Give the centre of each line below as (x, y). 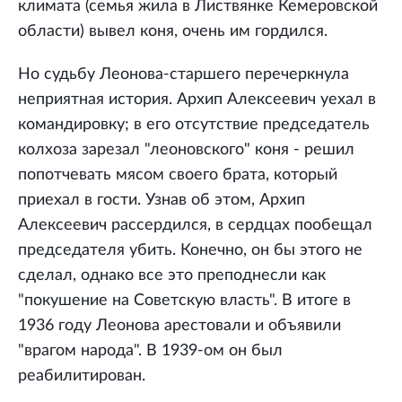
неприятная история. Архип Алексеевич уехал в (197, 100)
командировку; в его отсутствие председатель (194, 125)
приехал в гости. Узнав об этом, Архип (162, 201)
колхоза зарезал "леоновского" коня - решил (186, 150)
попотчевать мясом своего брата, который (178, 175)
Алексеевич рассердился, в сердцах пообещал (195, 226)
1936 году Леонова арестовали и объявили (179, 326)
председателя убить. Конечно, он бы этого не (190, 251)
